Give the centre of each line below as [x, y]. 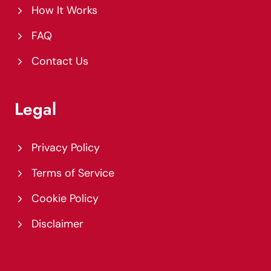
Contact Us [60, 61]
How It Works [64, 11]
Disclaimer [57, 224]
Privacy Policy [66, 148]
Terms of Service [73, 173]
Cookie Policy [65, 199]
